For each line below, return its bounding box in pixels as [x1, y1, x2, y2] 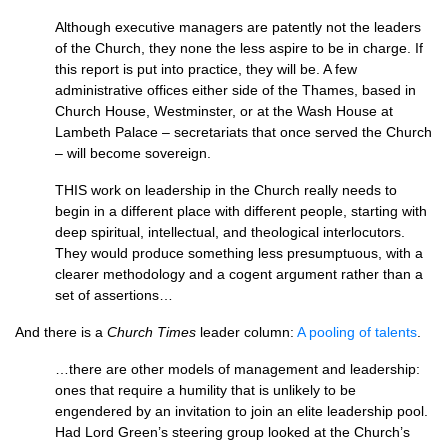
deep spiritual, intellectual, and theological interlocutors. [55, 224, 405, 240]
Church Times [107, 324, 196, 340]
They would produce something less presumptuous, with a [55, 245, 423, 261]
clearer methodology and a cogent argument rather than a [55, 266, 423, 282]
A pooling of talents [297, 324, 417, 340]
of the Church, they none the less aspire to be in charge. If [55, 40, 423, 56]
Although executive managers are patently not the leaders [55, 19, 421, 35]
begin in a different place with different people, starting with [55, 203, 427, 219]
